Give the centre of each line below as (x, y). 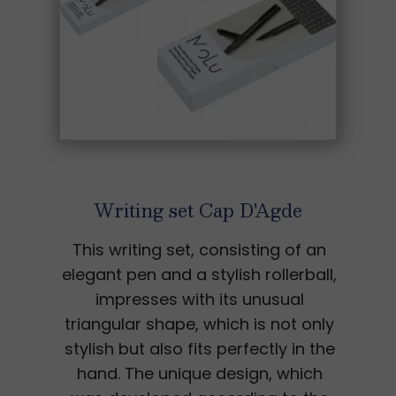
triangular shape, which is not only (199, 324)
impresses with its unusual (199, 299)
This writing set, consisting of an (199, 250)
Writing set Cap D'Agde (198, 210)
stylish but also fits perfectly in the (199, 349)
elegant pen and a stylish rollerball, (199, 274)
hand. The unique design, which (199, 373)
